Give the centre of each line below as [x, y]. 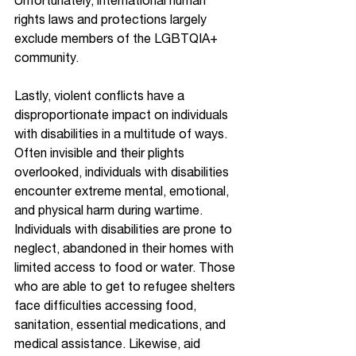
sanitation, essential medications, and [122, 324]
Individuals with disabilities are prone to [125, 229]
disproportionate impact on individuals [123, 114]
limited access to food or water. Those [126, 267]
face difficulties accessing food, [107, 305]
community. [46, 57]
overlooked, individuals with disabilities [123, 172]
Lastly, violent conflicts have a [101, 95]
